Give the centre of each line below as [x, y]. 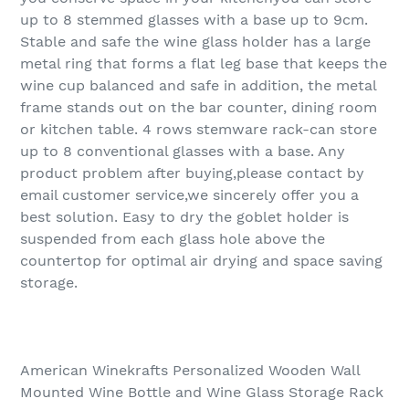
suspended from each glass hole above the [173, 239]
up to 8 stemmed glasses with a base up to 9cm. [194, 20]
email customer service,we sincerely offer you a [189, 195]
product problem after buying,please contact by [192, 173]
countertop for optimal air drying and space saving [201, 261]
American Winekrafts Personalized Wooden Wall [190, 371]
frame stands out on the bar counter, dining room [199, 108]
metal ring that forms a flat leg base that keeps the [204, 64]
